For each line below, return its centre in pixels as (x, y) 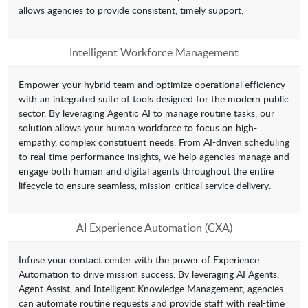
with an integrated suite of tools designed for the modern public (154, 99)
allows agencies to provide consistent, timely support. (131, 10)
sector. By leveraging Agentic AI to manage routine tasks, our (146, 113)
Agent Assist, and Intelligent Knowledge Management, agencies (151, 289)
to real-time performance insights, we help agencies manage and (154, 157)
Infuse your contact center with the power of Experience (139, 260)
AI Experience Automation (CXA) (154, 228)
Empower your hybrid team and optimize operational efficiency (152, 85)
